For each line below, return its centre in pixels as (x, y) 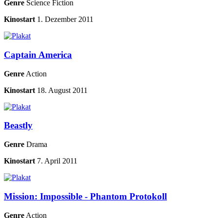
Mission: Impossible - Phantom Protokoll (85, 196)
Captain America (38, 54)
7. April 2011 (57, 161)
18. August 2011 (62, 90)
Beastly (18, 126)
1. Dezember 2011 (65, 19)
